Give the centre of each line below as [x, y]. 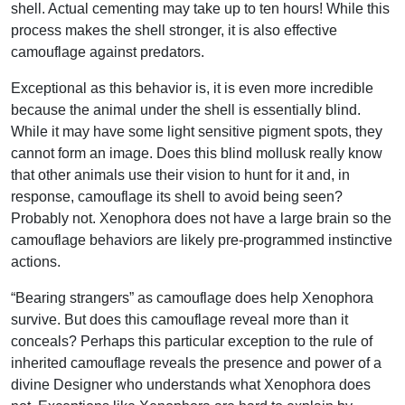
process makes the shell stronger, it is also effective [174, 30]
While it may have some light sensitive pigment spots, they [197, 131]
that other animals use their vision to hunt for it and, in [180, 174]
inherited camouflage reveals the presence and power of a [196, 363]
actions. [36, 261]
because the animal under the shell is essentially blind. [186, 109]
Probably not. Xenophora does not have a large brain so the [201, 218]
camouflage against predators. [108, 52]
